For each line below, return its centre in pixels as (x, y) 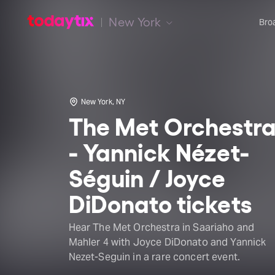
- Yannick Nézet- (159, 151)
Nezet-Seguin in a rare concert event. (154, 257)
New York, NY (103, 102)
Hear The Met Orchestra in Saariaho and (161, 227)
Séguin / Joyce (147, 177)
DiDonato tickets (160, 203)
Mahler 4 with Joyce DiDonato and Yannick (167, 242)
